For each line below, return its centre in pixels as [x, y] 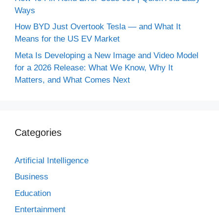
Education [33, 193]
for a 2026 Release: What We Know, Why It [94, 67]
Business [32, 177]
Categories [38, 132]
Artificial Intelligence [52, 160]
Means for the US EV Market [67, 39]
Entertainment [40, 209]
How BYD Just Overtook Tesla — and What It [98, 27]
